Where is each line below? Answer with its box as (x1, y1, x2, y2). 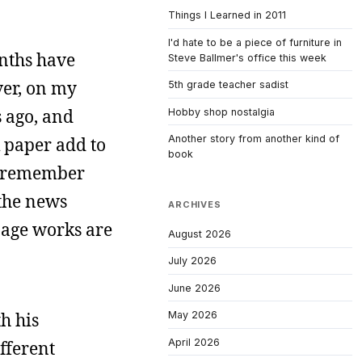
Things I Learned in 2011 (168, 9, 286, 22)
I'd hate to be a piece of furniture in (168, 36, 342, 48)
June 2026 (168, 281, 221, 294)
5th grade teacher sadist (168, 78, 288, 91)
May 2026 (168, 309, 217, 322)
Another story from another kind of (168, 133, 339, 145)
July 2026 (168, 255, 217, 267)
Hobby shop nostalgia (168, 105, 275, 118)
